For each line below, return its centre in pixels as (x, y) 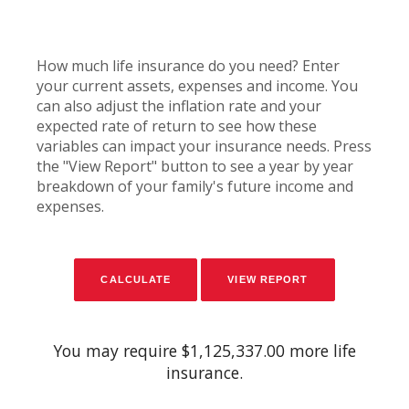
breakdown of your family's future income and (195, 186)
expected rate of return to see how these (177, 126)
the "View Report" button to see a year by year (195, 166)
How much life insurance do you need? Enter (188, 65)
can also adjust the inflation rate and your (179, 105)
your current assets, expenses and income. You (197, 85)
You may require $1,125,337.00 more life (204, 350)
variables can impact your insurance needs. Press (204, 146)
